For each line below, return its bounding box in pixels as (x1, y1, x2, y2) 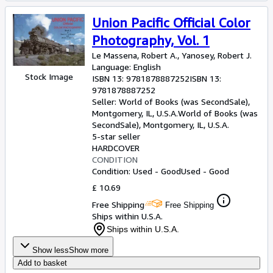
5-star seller (92, 131, 140, 141)
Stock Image (24, 71, 73, 82)
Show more (69, 246, 108, 255)
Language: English (92, 62, 161, 72)
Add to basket (18, 258, 67, 268)
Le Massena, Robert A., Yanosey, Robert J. (92, 50, 252, 60)
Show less (32, 246, 69, 255)
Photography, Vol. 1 (92, 33, 210, 48)
